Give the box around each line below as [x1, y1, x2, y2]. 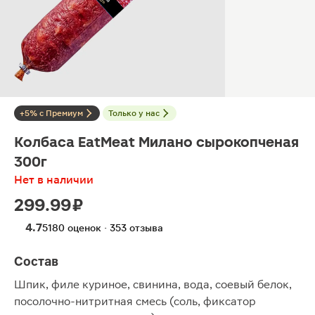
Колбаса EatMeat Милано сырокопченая [14, 134, 299, 150]
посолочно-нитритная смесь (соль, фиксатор [14, 295, 256, 308]
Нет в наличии [14, 173, 94, 186]
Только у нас [108, 108, 160, 118]
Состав [14, 254, 58, 269]
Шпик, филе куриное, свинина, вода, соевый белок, [14, 278, 292, 291]
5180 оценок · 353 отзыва [42, 222, 163, 233]
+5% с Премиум [20, 108, 83, 118]
